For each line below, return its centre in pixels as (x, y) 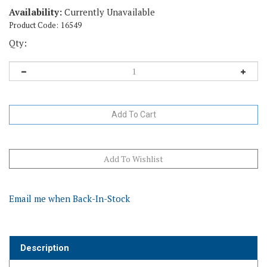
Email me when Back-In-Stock (69, 180)
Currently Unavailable (108, 12)
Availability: (35, 12)
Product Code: (34, 25)
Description (45, 229)
